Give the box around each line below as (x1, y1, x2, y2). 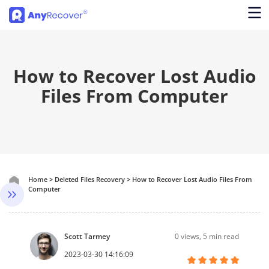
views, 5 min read (181, 231, 240, 241)
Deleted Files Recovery (55, 175, 125, 184)
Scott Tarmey (64, 231, 110, 241)
